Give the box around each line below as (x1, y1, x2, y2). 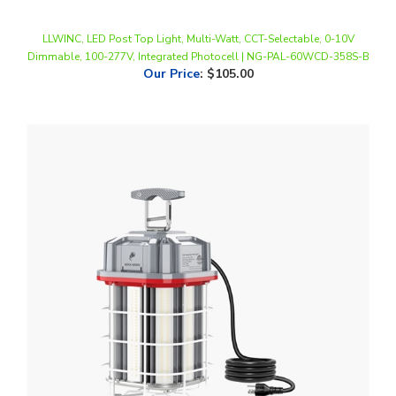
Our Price (142, 35, 200, 52)
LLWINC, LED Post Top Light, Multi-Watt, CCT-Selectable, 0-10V (42, 2, 354, 16)
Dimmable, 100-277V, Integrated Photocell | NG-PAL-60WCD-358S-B (27, 19, 369, 34)
